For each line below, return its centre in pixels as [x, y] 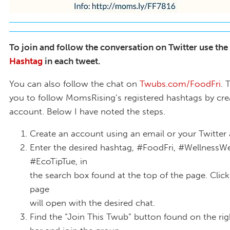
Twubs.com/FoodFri [180, 83]
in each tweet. [71, 61]
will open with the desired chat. [92, 203]
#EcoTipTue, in [59, 161]
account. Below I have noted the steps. [87, 111]
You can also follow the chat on [74, 83]
